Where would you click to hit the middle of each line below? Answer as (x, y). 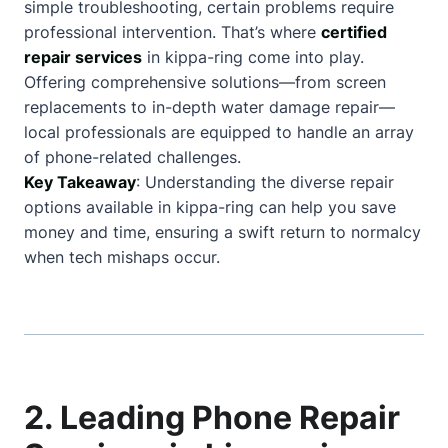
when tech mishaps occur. (122, 257)
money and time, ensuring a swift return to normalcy (222, 232)
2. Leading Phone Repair (212, 417)
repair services (83, 57)
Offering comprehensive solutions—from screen (205, 82)
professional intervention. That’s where (172, 32)
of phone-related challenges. (132, 157)
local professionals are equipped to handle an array (219, 132)
